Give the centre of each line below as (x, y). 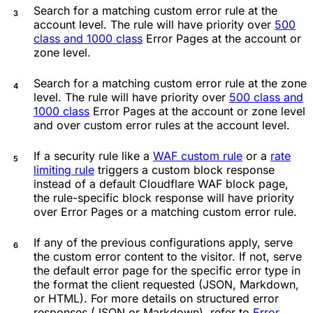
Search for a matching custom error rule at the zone (170, 83)
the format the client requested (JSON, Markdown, (166, 284)
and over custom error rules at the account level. (162, 125)
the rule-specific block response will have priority (164, 197)
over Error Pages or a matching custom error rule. (165, 211)
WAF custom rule (198, 155)
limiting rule (64, 169)
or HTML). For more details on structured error (156, 298)
